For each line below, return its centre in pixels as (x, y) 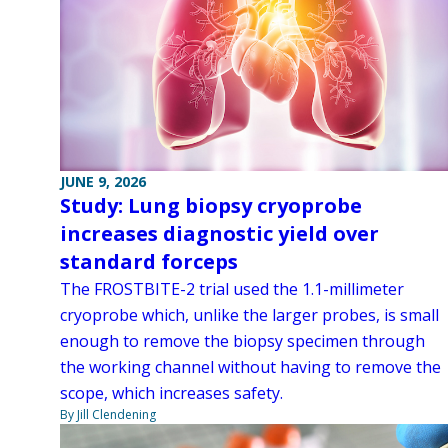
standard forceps (149, 261)
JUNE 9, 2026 (103, 181)
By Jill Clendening (108, 414)
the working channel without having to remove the (250, 366)
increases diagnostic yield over (219, 233)
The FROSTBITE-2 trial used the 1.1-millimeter (232, 288)
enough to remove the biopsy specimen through (242, 340)
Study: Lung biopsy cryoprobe (211, 205)
